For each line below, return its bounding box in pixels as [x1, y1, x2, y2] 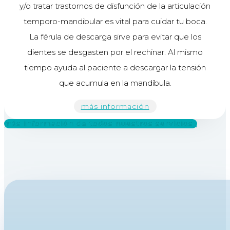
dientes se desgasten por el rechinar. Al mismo [27, 47, 203, 57]
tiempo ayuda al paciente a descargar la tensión [24, 63, 206, 73]
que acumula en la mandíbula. [59, 78, 171, 88]
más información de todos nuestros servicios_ [4, 119, 197, 129]
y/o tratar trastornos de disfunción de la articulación [20, 1, 210, 11]
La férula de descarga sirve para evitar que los [29, 32, 201, 42]
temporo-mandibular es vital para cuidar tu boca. [23, 16, 207, 27]
